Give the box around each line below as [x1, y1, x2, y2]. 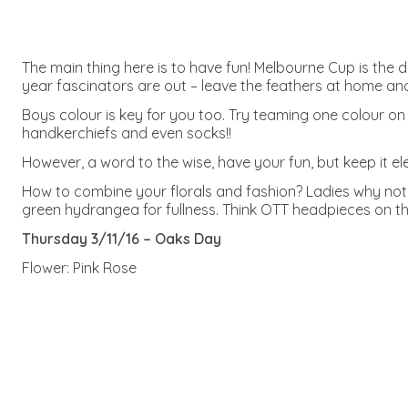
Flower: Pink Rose [22, 259, 137, 277]
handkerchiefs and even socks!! [22, 124, 231, 142]
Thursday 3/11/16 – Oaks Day [22, 229, 221, 248]
